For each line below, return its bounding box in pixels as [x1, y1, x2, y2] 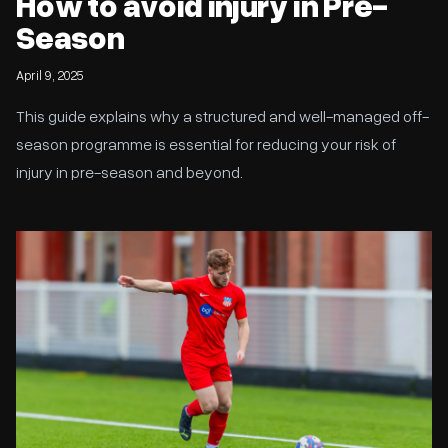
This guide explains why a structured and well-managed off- [16, 105, 429, 127]
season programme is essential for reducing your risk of [16, 133, 396, 155]
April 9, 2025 [16, 66, 84, 84]
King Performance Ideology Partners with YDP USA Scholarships [16, 231, 432, 250]
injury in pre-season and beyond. [16, 161, 243, 183]
